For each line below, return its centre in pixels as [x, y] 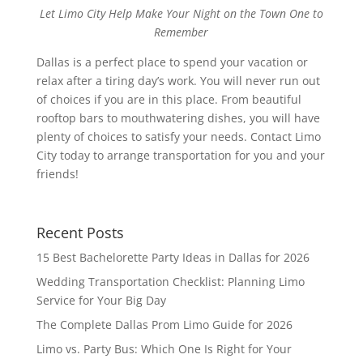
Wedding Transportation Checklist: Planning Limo [170, 281]
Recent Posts [80, 232]
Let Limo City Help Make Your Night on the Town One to [181, 13]
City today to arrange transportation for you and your [180, 155]
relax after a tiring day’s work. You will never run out [178, 80]
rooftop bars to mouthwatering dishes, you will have [178, 117]
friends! [57, 173]
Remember [181, 32]
